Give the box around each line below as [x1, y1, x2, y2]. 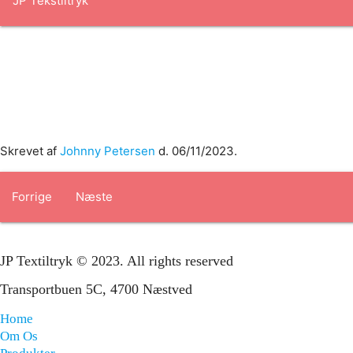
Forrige [12, 189, 52, 205]
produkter [135, 35, 190, 50]
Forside [12, 35, 54, 50]
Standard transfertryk [135, 86, 255, 101]
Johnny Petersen [60, 143, 155, 159]
